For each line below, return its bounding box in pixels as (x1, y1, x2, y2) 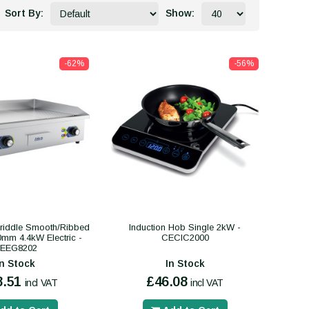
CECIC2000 (161, 232, 209, 243)
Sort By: (5, 7, 43, 19)
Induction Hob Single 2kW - (129, 221, 241, 232)
